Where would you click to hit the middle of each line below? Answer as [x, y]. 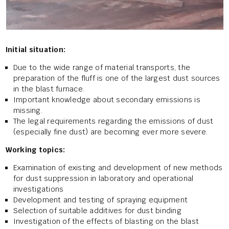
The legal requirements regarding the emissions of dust [113, 121]
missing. [28, 111]
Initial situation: [35, 50]
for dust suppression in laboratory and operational [103, 179]
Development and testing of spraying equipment [100, 200]
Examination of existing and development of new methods [118, 168]
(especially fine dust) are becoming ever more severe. [110, 132]
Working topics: [35, 150]
